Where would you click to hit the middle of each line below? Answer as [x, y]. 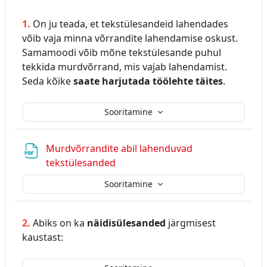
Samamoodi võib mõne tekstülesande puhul [122, 52]
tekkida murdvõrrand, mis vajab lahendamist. [125, 66]
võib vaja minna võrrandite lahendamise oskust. [130, 38]
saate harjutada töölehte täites [148, 81]
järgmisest [191, 223]
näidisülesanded [126, 223]
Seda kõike [48, 81]
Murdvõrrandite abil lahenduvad [119, 148]
